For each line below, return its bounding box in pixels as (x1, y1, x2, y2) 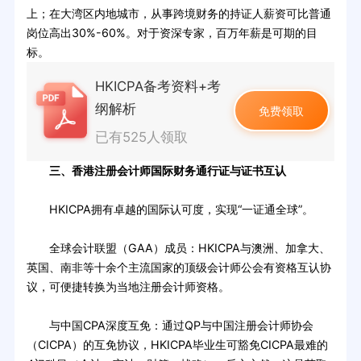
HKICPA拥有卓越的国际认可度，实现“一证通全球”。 (26, 202, 313, 217)
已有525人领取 (95, 129, 189, 146)
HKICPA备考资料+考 (95, 77, 222, 94)
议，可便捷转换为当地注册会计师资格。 (26, 280, 230, 294)
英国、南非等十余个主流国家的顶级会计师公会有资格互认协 (26, 260, 331, 275)
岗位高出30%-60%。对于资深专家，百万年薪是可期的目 (26, 25, 317, 39)
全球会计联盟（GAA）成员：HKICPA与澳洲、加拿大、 (26, 241, 330, 255)
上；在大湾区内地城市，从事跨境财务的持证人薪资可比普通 (26, 6, 331, 20)
